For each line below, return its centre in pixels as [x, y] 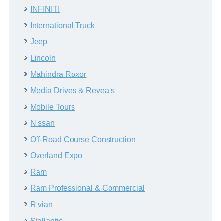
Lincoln [43, 58]
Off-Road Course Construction [83, 139]
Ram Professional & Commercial [88, 188]
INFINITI [45, 9]
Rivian [42, 204]
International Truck [63, 25]
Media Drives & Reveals [73, 90]
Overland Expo [56, 155]
